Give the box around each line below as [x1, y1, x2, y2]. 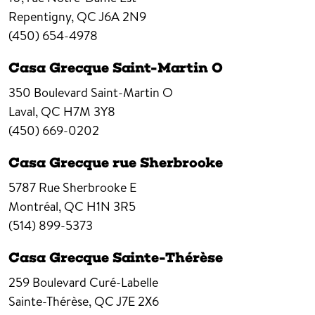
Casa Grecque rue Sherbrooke [8, 153, 223, 171]
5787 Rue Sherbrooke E [8, 178, 136, 196]
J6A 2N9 [98, 7, 146, 25]
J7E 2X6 [116, 292, 159, 310]
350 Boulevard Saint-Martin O [8, 83, 173, 101]
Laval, [8, 102, 38, 120]
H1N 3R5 [86, 197, 136, 215]
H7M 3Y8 [63, 102, 115, 120]
